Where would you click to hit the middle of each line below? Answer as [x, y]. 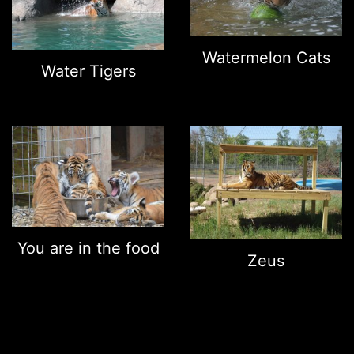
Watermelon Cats [266, 58]
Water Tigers [88, 71]
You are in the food [88, 248]
